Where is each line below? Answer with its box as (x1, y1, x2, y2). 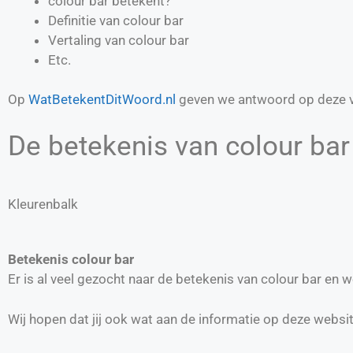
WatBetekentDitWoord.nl (28, 91, 176, 107)
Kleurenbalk (8, 195, 78, 212)
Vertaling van (48, 32, 128, 48)
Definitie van (48, 12, 123, 28)
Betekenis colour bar (8, 251, 134, 267)
